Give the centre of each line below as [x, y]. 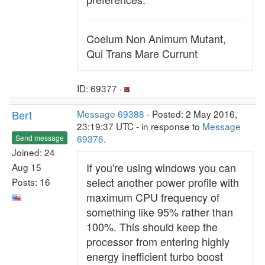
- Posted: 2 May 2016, [191, 114]
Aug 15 [27, 167]
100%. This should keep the [152, 227]
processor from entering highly [158, 241]
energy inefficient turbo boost [155, 256]
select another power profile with [163, 182]
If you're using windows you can [161, 167]
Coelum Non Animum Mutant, [156, 38]
